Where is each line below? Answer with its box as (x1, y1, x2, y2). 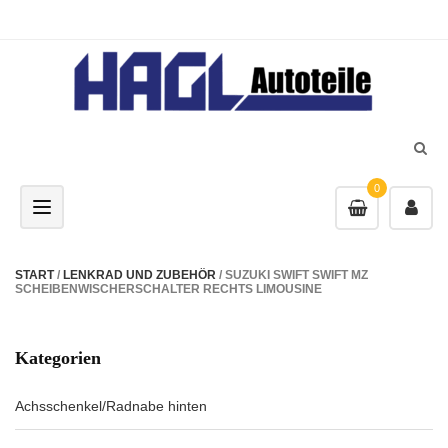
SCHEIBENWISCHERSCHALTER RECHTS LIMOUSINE (15, 282, 322, 296)
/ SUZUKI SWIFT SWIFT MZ (216, 268, 368, 282)
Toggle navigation (41, 199, 152, 215)
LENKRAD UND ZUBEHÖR (63, 268, 216, 282)
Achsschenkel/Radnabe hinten (15, 398, 207, 414)
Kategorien (15, 348, 101, 368)
